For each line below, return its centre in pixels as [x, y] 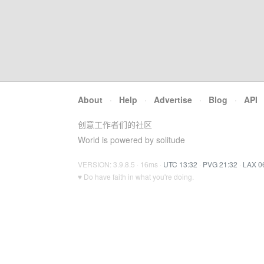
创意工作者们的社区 [115, 124]
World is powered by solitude [131, 140]
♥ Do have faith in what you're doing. [136, 176]
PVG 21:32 [220, 164]
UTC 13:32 [180, 164]
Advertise [173, 100]
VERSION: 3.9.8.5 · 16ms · [121, 164]
